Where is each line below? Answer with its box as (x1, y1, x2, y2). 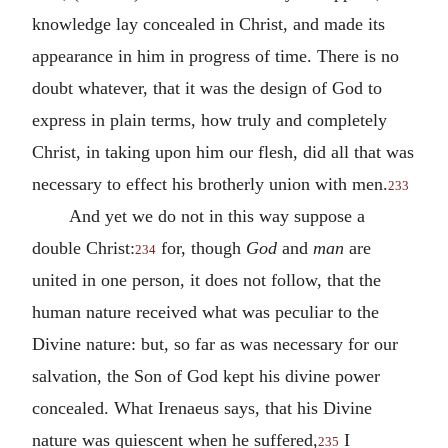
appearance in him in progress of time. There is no (32, 45, 399, 66)
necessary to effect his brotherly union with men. (32, 173, 388, 194)
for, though (156, 237, 246, 258)
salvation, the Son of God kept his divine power (32, 365, 380, 386)
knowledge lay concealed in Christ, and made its (32, 13, 385, 34)
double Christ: (32, 237, 135, 258)
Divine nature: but (32, 333, 164, 354)
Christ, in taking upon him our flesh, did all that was (32, 141, 414, 162)
